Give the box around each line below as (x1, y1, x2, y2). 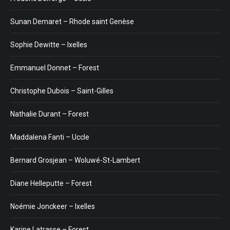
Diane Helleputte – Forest (10, 179, 92, 187)
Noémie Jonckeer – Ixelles (10, 202, 95, 210)
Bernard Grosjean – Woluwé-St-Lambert (10, 156, 140, 164)
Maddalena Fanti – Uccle (10, 132, 89, 141)
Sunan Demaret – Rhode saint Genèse (10, 17, 134, 26)
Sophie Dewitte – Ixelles (10, 40, 87, 49)
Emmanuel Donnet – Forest (10, 63, 99, 72)
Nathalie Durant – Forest (10, 109, 89, 118)
